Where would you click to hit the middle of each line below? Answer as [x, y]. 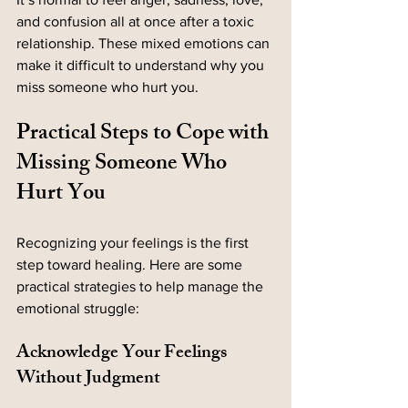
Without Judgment [88, 380]
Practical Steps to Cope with [145, 135]
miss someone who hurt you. [107, 87]
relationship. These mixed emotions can [145, 44]
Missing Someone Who [124, 165]
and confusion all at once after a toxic [137, 22]
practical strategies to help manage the [142, 287]
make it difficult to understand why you [142, 66]
